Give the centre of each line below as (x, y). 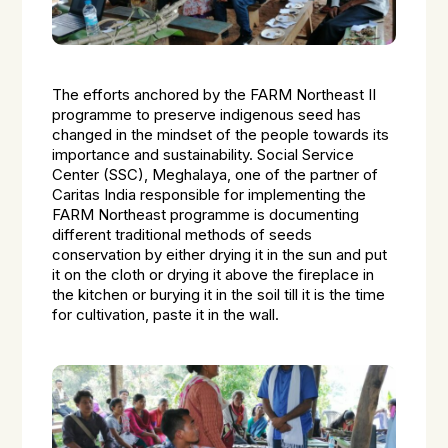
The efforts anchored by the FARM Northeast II (214, 95)
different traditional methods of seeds (182, 235)
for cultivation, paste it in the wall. (166, 315)
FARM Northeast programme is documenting (206, 215)
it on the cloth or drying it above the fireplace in (213, 275)
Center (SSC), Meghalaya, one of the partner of (215, 175)
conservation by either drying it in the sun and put (220, 255)
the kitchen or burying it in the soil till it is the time (219, 295)
